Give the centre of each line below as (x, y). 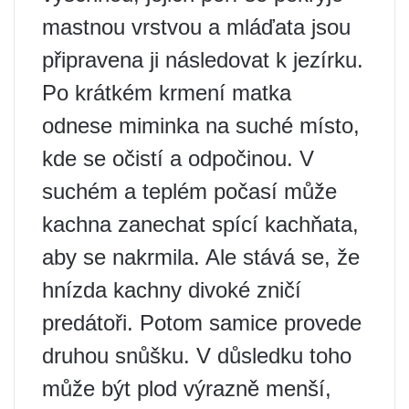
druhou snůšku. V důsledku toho (197, 356)
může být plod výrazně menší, (187, 388)
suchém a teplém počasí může (189, 191)
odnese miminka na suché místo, (201, 126)
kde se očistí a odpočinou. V (178, 158)
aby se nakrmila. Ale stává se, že (201, 257)
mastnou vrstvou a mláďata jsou (196, 27)
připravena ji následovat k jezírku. (203, 60)
